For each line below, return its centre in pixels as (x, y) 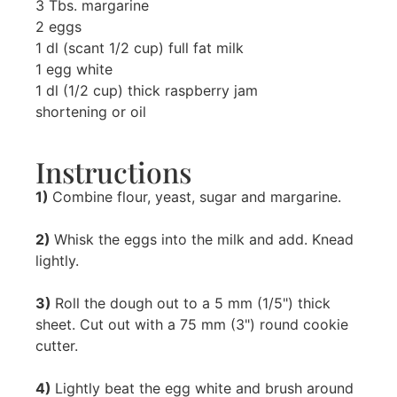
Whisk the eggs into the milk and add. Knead (204, 239)
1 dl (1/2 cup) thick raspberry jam (147, 90)
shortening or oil (91, 112)
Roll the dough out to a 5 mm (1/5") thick (193, 303)
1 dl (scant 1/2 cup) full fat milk (140, 48)
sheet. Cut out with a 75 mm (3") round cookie (192, 324)
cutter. (57, 346)
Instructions (113, 171)
